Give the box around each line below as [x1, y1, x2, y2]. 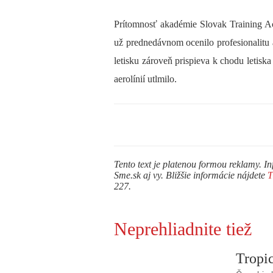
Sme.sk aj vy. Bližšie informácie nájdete [114, 169, 268, 180]
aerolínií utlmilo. [114, 74, 177, 85]
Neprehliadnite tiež [114, 218, 252, 239]
